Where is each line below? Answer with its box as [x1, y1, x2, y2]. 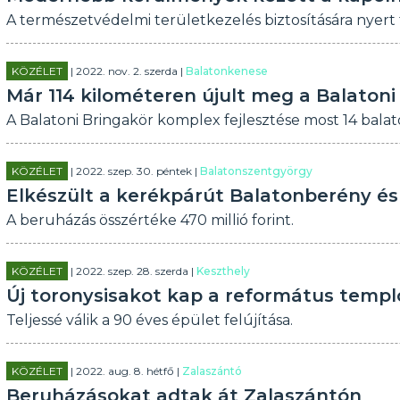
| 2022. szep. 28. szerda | [67, 264, 196, 278]
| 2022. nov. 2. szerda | [67, 64, 186, 78]
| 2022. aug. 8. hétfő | [67, 364, 182, 378]
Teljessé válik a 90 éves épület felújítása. [5, 312, 293, 329]
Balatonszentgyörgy [199, 164, 312, 178]
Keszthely [196, 264, 250, 278]
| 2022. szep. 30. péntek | [67, 164, 200, 178]
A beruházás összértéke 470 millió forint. [5, 212, 294, 229]
